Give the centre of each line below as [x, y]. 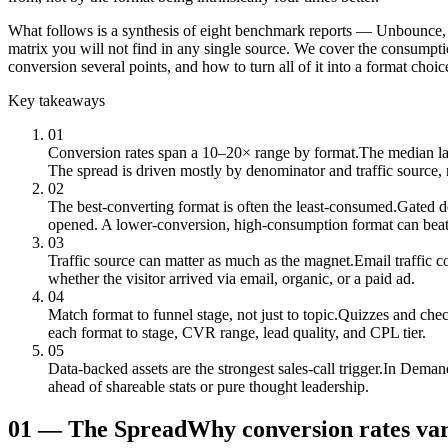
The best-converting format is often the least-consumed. [222, 206]
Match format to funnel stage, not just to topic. [193, 314]
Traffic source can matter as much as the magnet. [201, 260]
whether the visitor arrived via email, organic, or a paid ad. [231, 278]
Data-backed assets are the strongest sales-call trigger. [215, 368]
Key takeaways [56, 100]
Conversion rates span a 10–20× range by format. [203, 152]
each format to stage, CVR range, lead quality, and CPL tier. [237, 332]
